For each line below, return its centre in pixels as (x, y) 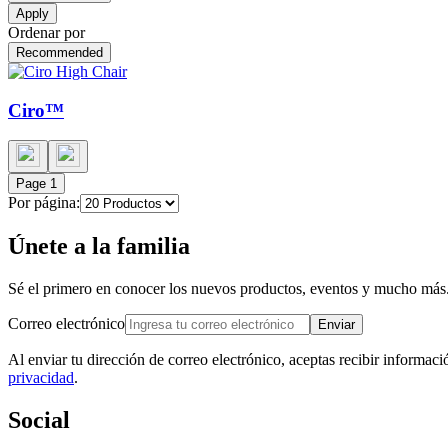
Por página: (44, 203)
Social (39, 420)
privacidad (41, 378)
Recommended (59, 52)
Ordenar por (46, 32)
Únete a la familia (99, 246)
